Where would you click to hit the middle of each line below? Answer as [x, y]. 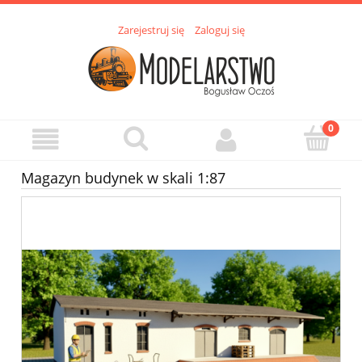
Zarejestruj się [151, 30]
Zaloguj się [219, 30]
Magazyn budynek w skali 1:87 [123, 178]
